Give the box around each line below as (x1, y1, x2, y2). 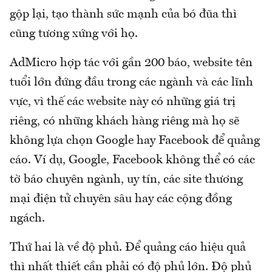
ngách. (10, 212, 45, 225)
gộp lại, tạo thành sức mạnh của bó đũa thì (10, 8, 237, 21)
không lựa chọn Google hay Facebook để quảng (10, 134, 260, 147)
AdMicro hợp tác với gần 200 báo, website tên (10, 56, 253, 69)
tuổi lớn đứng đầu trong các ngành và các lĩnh (10, 76, 253, 89)
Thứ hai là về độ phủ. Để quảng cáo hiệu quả (10, 241, 246, 254)
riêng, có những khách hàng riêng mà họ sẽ (10, 115, 239, 127)
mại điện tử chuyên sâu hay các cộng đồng (10, 192, 232, 205)
